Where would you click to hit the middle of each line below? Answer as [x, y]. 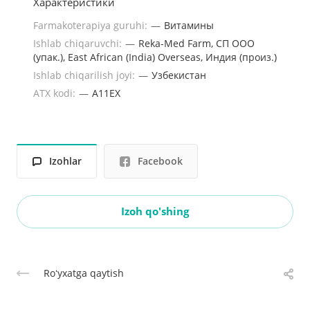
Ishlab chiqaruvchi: [79, 43]
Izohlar [65, 161]
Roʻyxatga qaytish [84, 273]
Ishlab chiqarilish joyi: [85, 75]
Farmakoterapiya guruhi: [92, 25]
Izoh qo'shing [155, 211]
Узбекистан [179, 75]
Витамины [189, 25]
